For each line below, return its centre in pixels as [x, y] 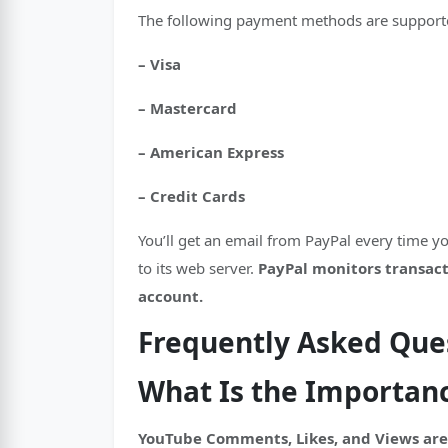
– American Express [211, 152]
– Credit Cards [191, 196]
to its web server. [198, 268]
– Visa [159, 64]
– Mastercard [187, 108]
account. [170, 296]
